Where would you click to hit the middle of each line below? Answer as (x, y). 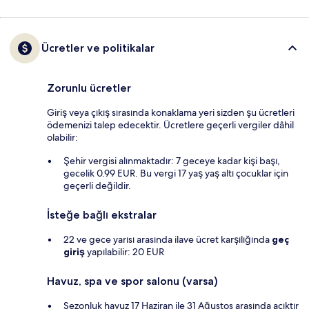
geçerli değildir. (97, 186)
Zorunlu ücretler (89, 88)
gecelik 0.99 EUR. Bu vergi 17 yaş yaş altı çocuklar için (176, 173)
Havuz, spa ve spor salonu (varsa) (132, 281)
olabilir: (62, 138)
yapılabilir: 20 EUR (124, 252)
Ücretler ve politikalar (98, 48)
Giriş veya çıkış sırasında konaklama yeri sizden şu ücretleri (171, 113)
